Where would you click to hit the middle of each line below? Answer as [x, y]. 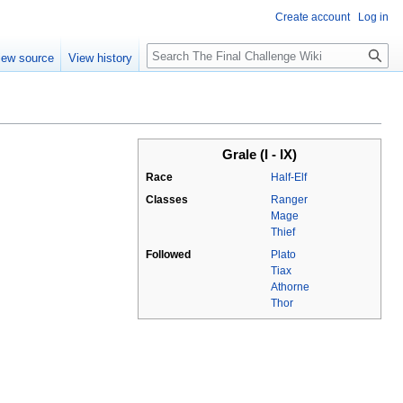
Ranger [289, 200]
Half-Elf [289, 178]
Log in [373, 17]
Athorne [290, 287]
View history [101, 58]
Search [176, 45]
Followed [168, 255]
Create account [313, 17]
